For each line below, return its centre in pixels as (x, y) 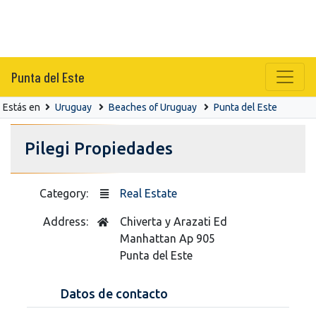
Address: (67, 221)
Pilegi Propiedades (99, 148)
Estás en (23, 107)
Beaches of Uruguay (153, 107)
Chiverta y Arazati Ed (174, 221)
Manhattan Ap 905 (168, 238)
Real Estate (148, 193)
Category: (65, 193)
